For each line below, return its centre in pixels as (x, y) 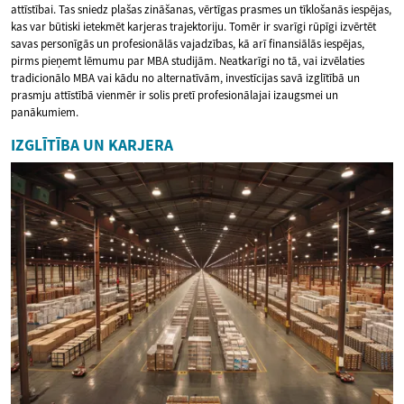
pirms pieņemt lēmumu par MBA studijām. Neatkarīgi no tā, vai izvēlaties (188, 61)
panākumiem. (45, 113)
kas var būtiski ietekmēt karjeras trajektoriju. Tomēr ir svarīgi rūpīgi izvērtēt (193, 27)
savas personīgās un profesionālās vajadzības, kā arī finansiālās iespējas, (188, 44)
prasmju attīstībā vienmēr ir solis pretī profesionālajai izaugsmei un (174, 96)
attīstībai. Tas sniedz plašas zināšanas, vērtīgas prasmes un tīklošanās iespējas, (201, 10)
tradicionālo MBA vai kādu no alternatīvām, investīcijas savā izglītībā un (185, 78)
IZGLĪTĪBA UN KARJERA (92, 146)
